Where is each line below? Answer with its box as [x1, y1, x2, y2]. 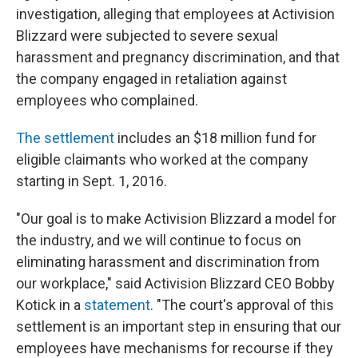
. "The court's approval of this [150, 296, 334, 314]
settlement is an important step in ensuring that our [16, 318, 341, 336]
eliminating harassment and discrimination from [16, 253, 320, 271]
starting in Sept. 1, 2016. [16, 173, 167, 190]
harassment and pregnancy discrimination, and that [16, 49, 340, 66]
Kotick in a [16, 296, 84, 314]
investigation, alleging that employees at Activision [16, 6, 335, 23]
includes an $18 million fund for [114, 129, 316, 147]
